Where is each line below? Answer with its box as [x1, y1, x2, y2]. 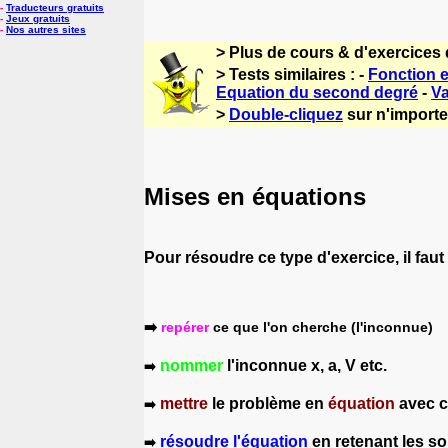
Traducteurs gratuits [6, 2, 104, 13]
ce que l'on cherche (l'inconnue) [209, 318, 433, 335]
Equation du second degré [216, 84, 418, 101]
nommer [160, 356, 223, 374]
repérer [157, 318, 209, 335]
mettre [160, 394, 212, 412]
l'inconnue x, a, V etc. [223, 356, 387, 374]
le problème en [212, 394, 328, 412]
